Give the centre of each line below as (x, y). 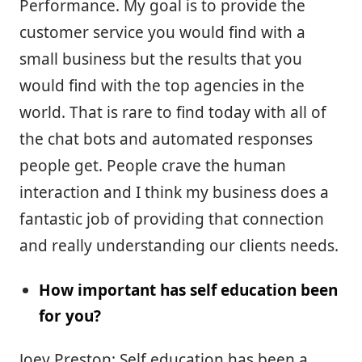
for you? (70, 316)
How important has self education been (188, 290)
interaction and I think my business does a (174, 192)
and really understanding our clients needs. (179, 245)
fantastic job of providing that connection (172, 219)
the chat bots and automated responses (166, 139)
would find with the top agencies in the (162, 85)
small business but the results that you (161, 59)
